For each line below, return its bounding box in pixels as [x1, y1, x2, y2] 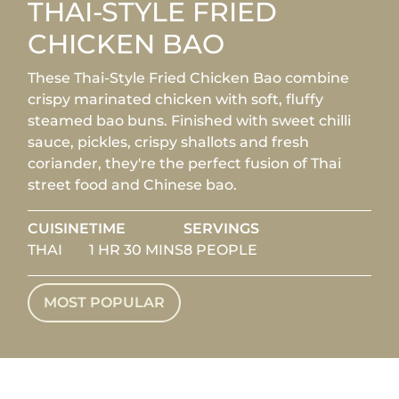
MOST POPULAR [44, 294, 166, 311]
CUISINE [28, 220, 90, 237]
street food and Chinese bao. [28, 176, 238, 193]
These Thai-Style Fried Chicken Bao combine [28, 69, 350, 86]
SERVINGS [183, 220, 260, 237]
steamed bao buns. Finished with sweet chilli [28, 112, 352, 129]
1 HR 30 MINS [89, 241, 184, 258]
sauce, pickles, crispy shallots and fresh [28, 134, 310, 151]
